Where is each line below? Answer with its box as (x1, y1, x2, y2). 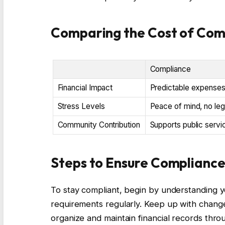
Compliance (150, 64, 191, 74)
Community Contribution (57, 120, 140, 130)
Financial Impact (57, 82, 113, 92)
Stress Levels (57, 101, 105, 111)
